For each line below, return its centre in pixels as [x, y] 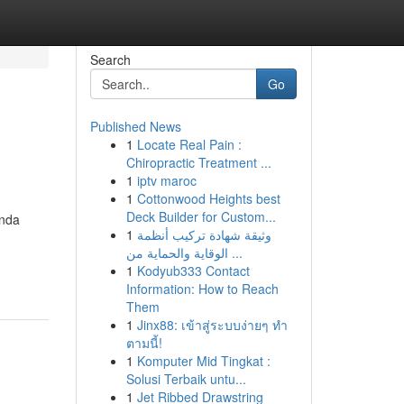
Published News [135, 126]
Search [110, 60]
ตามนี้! [144, 343]
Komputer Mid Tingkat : [203, 361]
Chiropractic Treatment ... [198, 162]
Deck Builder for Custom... [201, 216]
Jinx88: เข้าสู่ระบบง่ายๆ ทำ [212, 325]
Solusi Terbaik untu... [186, 379]
